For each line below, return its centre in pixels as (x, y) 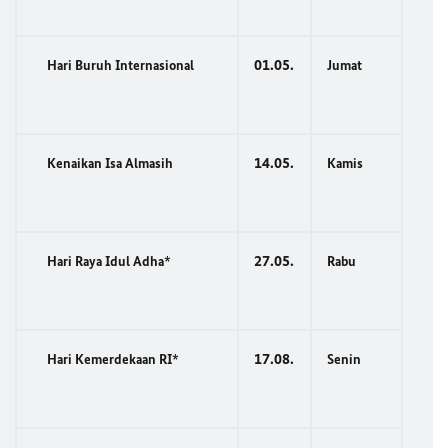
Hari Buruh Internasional (125, 65)
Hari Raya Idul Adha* (109, 261)
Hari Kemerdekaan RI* (113, 359)
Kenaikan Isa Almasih (110, 163)
